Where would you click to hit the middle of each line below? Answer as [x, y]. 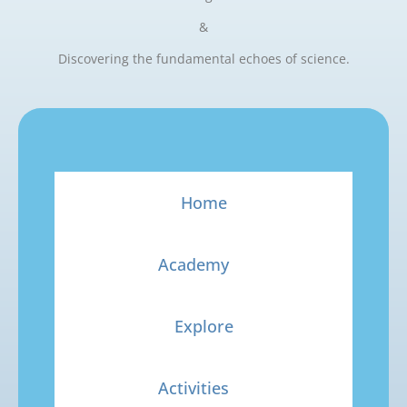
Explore [203, 326]
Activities [194, 387]
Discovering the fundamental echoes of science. [203, 58]
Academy [194, 264]
